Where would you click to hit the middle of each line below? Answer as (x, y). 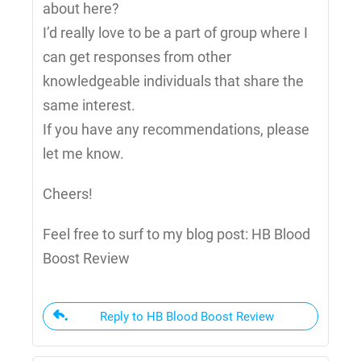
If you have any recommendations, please (176, 130)
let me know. (83, 154)
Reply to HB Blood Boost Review (187, 317)
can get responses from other (137, 57)
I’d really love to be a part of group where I (175, 33)
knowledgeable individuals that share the (173, 81)
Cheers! (68, 194)
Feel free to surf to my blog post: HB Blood (176, 234)
